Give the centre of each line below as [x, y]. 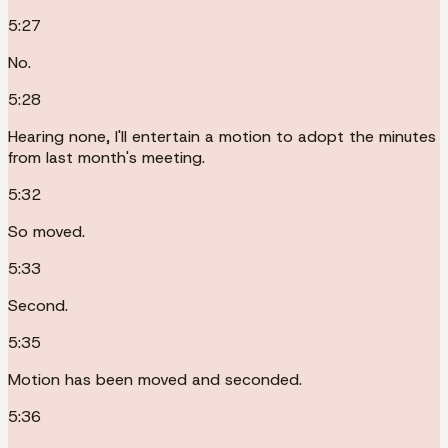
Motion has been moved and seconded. [155, 379]
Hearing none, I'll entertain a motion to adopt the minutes [222, 136]
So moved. [46, 231]
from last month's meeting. [106, 157]
